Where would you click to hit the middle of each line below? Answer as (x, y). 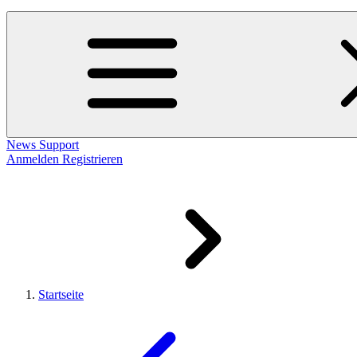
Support (59, 144)
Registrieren (92, 159)
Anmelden (34, 159)
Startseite (61, 294)
